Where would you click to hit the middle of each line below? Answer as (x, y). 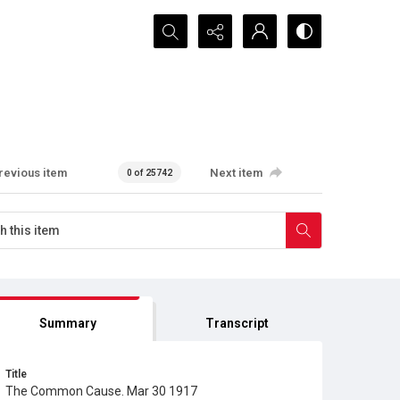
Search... (179, 25)
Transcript (237, 323)
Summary (67, 323)
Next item (237, 172)
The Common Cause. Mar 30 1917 (101, 391)
